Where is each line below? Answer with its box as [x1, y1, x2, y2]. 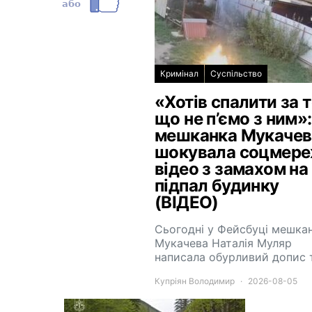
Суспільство [210, 68, 262, 79]
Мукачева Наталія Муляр [155, 236, 292, 250]
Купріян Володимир [155, 276, 235, 286]
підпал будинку [155, 175, 279, 196]
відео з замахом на [155, 159, 309, 179]
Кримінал [160, 68, 198, 79]
